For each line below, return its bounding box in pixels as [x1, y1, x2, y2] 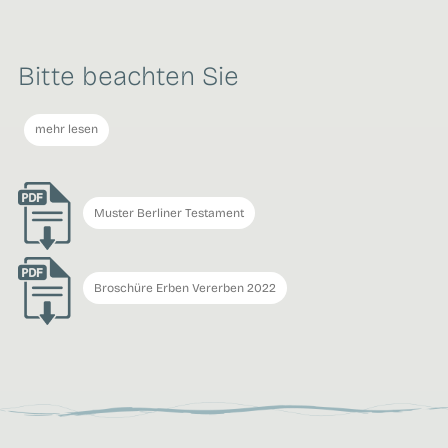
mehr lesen [34, 122, 98, 137]
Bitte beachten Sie [18, 59, 239, 92]
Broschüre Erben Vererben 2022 [93, 280, 276, 295]
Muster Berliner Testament [93, 205, 244, 220]
